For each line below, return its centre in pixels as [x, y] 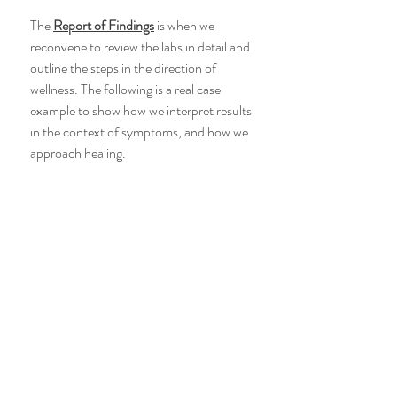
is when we [186, 25]
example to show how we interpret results [142, 110]
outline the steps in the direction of [125, 68]
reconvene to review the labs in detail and [141, 47]
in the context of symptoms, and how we [140, 132]
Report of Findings [104, 25]
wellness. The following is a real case [127, 89]
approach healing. [78, 153]
